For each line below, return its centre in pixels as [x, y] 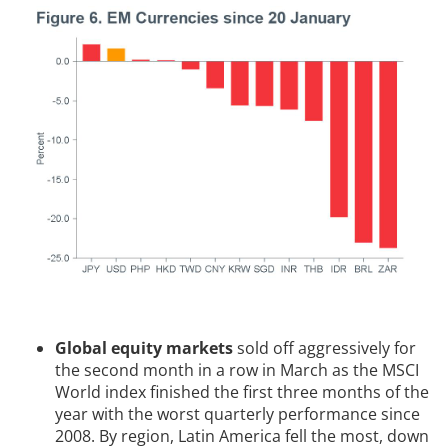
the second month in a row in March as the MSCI [237, 370]
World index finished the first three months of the [242, 392]
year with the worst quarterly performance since [237, 414]
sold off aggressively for [324, 348]
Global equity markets [144, 348]
